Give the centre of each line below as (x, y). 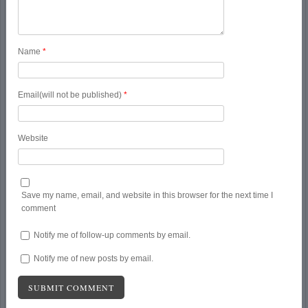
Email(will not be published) (71, 95)
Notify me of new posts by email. (94, 258)
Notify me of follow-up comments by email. (112, 235)
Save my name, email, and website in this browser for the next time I (147, 195)
